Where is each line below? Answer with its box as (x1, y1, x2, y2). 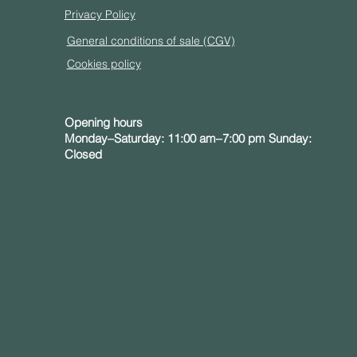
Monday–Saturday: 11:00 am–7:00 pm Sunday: (64, 131, 312, 146)
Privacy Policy (64, 7, 135, 22)
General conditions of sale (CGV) (66, 33, 235, 48)
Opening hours (64, 115, 143, 130)
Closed (64, 147, 102, 162)
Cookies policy (66, 57, 141, 71)
